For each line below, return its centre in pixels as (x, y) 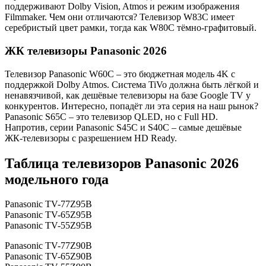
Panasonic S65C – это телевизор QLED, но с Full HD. (111, 116)
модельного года (57, 179)
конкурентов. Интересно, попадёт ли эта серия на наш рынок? (132, 106)
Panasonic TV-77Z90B (48, 246)
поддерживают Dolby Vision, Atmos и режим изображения (122, 7)
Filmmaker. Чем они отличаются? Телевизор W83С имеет (120, 17)
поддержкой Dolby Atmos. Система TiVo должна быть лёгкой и (132, 84)
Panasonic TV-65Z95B (48, 215)
